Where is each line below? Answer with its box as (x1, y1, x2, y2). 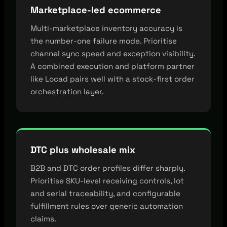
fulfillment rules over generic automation (30, 201, 183, 211)
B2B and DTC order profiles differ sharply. (30, 163, 185, 173)
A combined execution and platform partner (30, 61, 195, 71)
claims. (30, 213, 56, 223)
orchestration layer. (30, 86, 104, 96)
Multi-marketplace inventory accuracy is (30, 23, 182, 33)
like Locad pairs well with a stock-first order (30, 73, 195, 84)
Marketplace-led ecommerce (30, 4, 161, 16)
